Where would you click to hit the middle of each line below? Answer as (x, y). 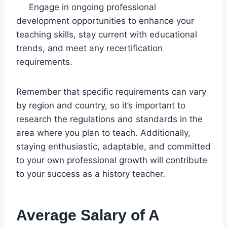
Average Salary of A (88, 215)
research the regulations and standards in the (109, 119)
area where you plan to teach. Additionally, (103, 133)
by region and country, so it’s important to (101, 105)
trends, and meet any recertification (89, 48)
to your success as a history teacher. (91, 174)
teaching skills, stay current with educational (107, 34)
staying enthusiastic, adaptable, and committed (113, 146)
